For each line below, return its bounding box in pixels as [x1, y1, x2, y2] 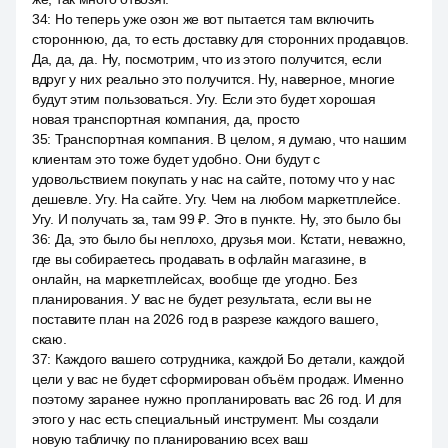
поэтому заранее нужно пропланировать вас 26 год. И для [32, 391, 402, 407]
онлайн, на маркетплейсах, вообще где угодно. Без [32, 271, 357, 287]
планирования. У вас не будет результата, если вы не [32, 291, 372, 307]
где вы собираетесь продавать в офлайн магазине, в [32, 251, 366, 267]
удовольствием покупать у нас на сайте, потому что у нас [32, 171, 395, 187]
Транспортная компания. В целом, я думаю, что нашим [54, 131, 407, 147]
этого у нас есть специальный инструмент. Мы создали [32, 411, 379, 427]
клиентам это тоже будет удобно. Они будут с [32, 151, 320, 167]
